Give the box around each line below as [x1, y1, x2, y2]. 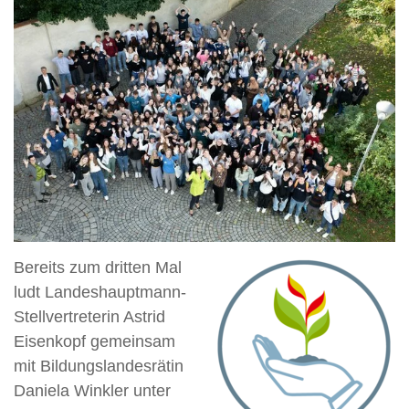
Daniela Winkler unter [14, 381, 171, 400]
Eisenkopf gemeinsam [14, 331, 175, 351]
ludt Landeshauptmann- [14, 282, 186, 301]
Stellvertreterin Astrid [14, 307, 165, 326]
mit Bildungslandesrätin [14, 356, 184, 375]
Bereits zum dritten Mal [14, 257, 182, 277]
